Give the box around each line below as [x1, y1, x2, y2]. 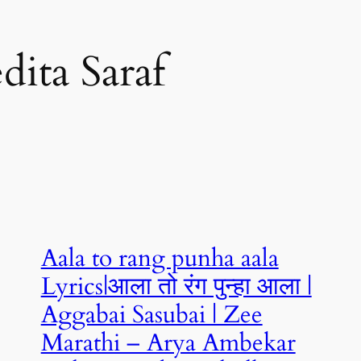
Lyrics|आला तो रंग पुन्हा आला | [40, 270, 312, 303]
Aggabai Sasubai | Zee [40, 298, 263, 331]
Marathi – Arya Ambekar [40, 326, 296, 359]
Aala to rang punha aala [40, 242, 279, 275]
